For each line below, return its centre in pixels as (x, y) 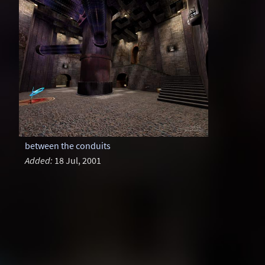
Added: (38, 161)
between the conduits (67, 146)
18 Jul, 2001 (77, 161)
